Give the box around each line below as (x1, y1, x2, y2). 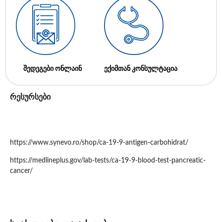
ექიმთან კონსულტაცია (104, 65, 177, 72)
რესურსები (10, 93, 51, 101)
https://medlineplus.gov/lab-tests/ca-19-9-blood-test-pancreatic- (10, 157, 206, 164)
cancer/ (10, 167, 33, 174)
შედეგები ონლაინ (23, 65, 82, 72)
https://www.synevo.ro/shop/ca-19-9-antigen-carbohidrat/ (10, 139, 188, 147)
